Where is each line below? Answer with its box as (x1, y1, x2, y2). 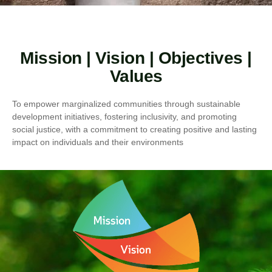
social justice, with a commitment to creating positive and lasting (12, 124, 257, 134)
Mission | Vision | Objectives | (20, 48, 252, 67)
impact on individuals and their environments (12, 137, 183, 147)
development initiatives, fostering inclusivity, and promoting (12, 111, 237, 121)
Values (109, 66, 163, 86)
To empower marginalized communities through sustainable (12, 98, 240, 109)
